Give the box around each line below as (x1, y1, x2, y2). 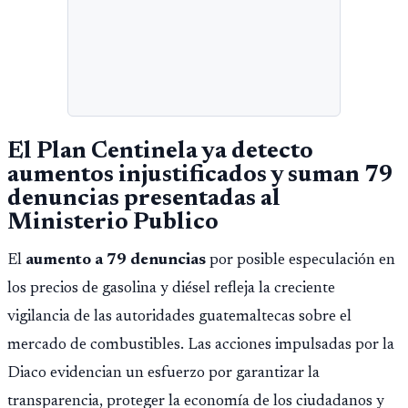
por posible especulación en (206, 252, 395, 270)
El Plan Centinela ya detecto (7, 139, 313, 164)
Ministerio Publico (7, 210, 219, 235)
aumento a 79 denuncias (25, 252, 206, 270)
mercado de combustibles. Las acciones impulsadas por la (7, 337, 394, 354)
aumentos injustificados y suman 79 (7, 163, 393, 188)
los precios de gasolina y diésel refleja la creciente (7, 280, 335, 298)
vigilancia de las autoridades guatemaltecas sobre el (7, 309, 352, 326)
